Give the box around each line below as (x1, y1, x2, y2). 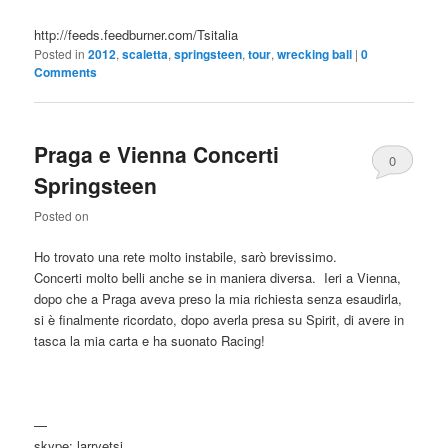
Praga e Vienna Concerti (34, 138, 280, 169)
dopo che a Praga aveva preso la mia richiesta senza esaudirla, (34, 289, 403, 309)
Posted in (34, 44, 86, 62)
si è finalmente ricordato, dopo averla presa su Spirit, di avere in (34, 310, 405, 330)
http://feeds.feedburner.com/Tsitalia (34, 24, 239, 44)
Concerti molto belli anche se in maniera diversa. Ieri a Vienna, (34, 268, 402, 288)
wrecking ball (277, 44, 353, 63)
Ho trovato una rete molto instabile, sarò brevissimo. (34, 247, 338, 267)
